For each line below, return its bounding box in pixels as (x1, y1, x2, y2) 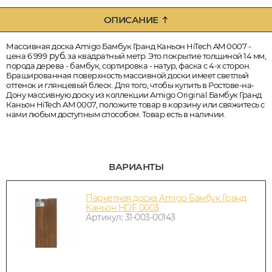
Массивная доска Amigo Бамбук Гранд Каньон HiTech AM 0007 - (6, 41, 251, 52)
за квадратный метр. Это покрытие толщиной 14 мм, (66, 51, 266, 61)
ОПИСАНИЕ (103, 14, 158, 26)
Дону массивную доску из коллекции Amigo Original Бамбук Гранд (6, 90, 262, 100)
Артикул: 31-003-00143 (86, 211, 175, 223)
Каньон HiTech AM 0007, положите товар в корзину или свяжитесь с (6, 100, 265, 110)
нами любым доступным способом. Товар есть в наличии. (6, 109, 225, 120)
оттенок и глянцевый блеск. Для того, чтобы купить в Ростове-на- (6, 80, 254, 90)
